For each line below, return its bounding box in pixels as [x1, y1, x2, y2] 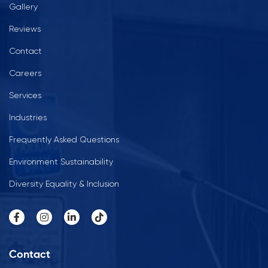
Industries [9, 112, 47, 122]
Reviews [9, 23, 41, 33]
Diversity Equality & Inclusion [9, 178, 119, 188]
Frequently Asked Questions [9, 134, 119, 144]
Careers [9, 68, 41, 78]
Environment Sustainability [9, 156, 113, 166]
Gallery [9, 1, 38, 11]
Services [9, 90, 41, 100]
